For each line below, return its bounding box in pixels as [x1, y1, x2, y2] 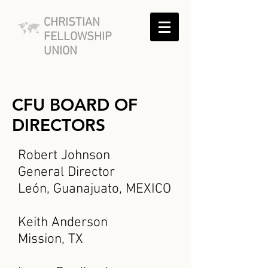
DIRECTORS [12, 115, 105, 135]
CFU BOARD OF [12, 95, 138, 115]
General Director [18, 164, 115, 181]
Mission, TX [18, 231, 87, 248]
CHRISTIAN [44, 16, 100, 30]
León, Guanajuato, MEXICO [18, 181, 171, 197]
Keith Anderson [18, 214, 108, 231]
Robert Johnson [18, 147, 110, 164]
